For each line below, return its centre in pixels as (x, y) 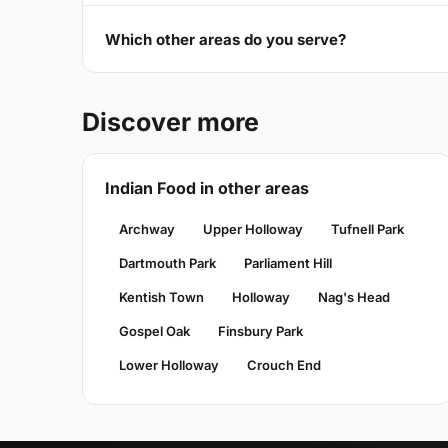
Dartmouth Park (167, 263)
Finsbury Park (260, 331)
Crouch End (284, 365)
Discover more (170, 122)
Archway (147, 229)
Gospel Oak (154, 331)
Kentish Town (161, 297)
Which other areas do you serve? (225, 39)
